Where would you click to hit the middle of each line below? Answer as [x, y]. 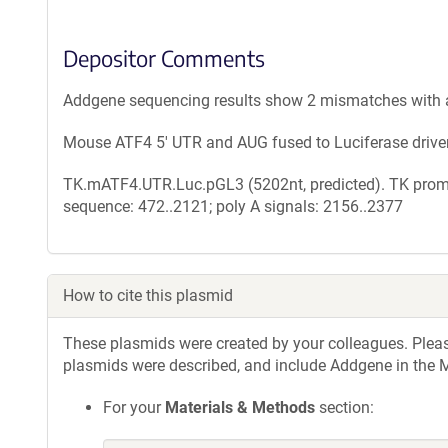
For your [134, 407]
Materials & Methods [240, 407]
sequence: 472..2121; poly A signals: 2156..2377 [233, 206]
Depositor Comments [164, 58]
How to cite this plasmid [148, 295]
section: [344, 407]
